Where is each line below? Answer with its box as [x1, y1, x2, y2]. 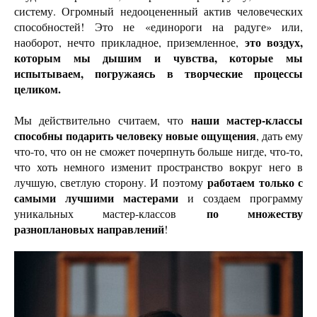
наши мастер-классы [190, 112, 304, 129]
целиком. [14, 81, 61, 98]
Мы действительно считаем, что [14, 113, 191, 128]
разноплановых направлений [14, 221, 164, 238]
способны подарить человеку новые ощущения [14, 127, 256, 144]
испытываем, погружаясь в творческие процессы [14, 65, 303, 82]
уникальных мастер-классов [14, 206, 207, 221]
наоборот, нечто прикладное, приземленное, [14, 35, 245, 50]
